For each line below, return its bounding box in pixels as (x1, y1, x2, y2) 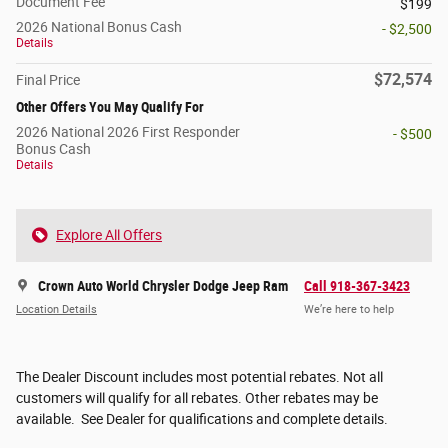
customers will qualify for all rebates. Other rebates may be (16, 390, 378, 407)
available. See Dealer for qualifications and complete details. (16, 411, 388, 428)
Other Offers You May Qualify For (16, 99, 204, 116)
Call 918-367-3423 (304, 278, 410, 295)
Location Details (16, 302, 97, 316)
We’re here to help (304, 302, 394, 316)
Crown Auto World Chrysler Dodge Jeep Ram (38, 278, 288, 295)
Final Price (16, 72, 80, 89)
